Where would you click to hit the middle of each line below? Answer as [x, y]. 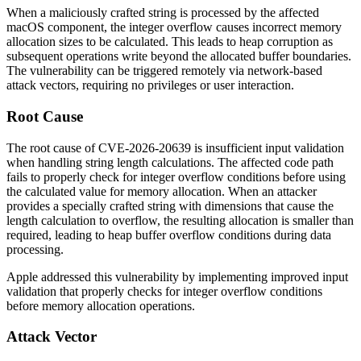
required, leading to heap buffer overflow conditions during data [169, 234]
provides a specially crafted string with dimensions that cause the [170, 205]
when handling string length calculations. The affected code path [170, 162]
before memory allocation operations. [101, 305]
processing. [35, 249]
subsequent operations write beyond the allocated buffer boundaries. [179, 56]
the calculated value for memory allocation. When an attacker [162, 191]
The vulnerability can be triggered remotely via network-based [164, 71]
